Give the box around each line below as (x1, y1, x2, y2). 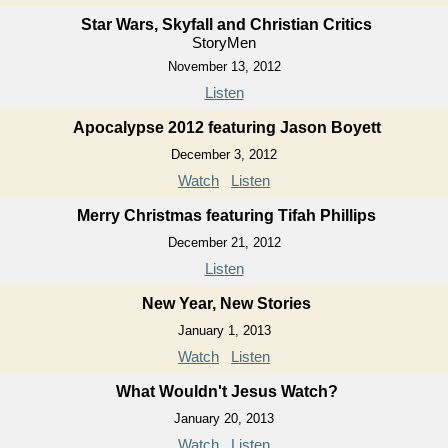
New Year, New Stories (142, 295, 311, 312)
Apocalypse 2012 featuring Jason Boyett (72, 119, 381, 136)
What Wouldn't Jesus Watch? (115, 383, 338, 400)
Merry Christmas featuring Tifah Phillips (77, 207, 376, 224)
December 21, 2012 (167, 235, 281, 250)
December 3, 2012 (171, 147, 277, 162)
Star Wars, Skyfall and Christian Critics (81, 16, 372, 33)
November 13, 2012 (167, 59, 281, 74)
